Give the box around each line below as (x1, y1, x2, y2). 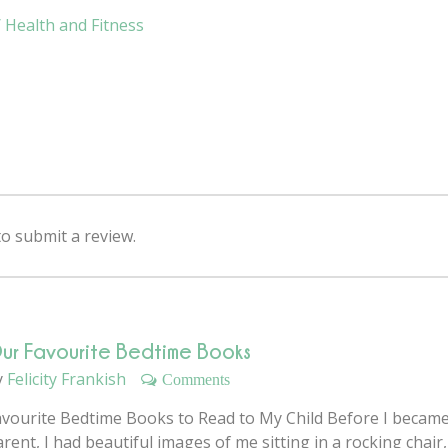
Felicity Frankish (7, 367, 126, 390)
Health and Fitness (5, 13, 144, 36)
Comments (162, 370, 230, 387)
